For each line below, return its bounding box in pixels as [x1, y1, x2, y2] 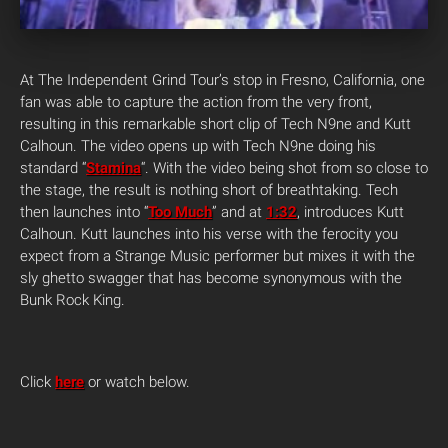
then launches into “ [20, 203, 148, 222]
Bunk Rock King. [20, 291, 125, 310]
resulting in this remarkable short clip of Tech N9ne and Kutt [20, 115, 411, 134]
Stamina [86, 159, 141, 178]
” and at [212, 203, 266, 222]
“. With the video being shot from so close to [141, 159, 428, 178]
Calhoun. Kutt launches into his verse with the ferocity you [20, 225, 398, 244]
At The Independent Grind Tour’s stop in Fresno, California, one [20, 71, 425, 90]
